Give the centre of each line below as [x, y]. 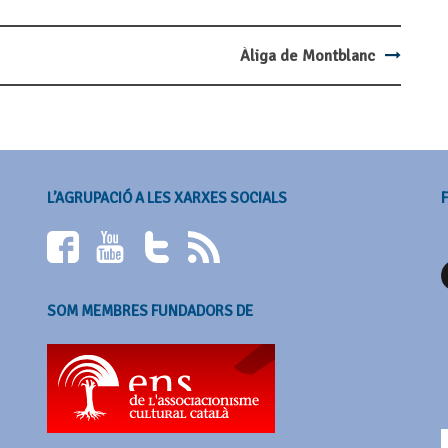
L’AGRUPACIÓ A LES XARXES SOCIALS [167, 197]
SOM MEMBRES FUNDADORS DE [150, 310]
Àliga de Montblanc [307, 55]
